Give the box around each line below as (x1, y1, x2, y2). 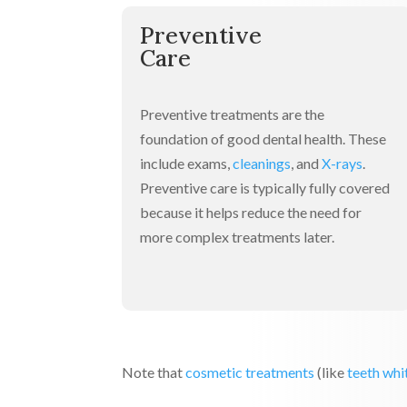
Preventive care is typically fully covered (140, 179, 391, 197)
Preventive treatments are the (140, 105, 325, 124)
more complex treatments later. (140, 228, 335, 246)
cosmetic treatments (185, 363, 315, 382)
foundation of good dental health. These (140, 130, 387, 148)
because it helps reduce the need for (140, 203, 362, 222)
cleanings (233, 154, 292, 173)
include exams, (140, 154, 231, 173)
